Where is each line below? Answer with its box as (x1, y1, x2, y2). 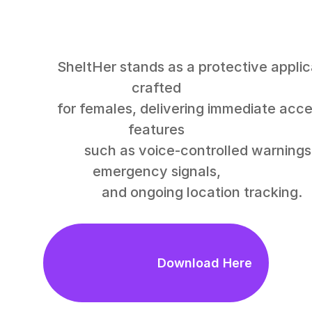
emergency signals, (92, 163, 220, 180)
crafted (131, 79, 181, 96)
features (127, 121, 185, 138)
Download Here (60, 256, 252, 270)
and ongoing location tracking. (10, 184, 101, 201)
